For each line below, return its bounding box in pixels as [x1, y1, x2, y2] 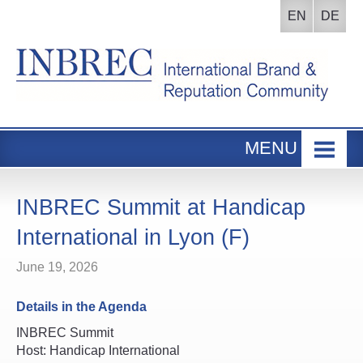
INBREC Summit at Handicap [16, 195, 305, 220]
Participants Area [32, 289, 155, 307]
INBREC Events [32, 177, 147, 195]
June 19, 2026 [16, 260, 98, 274]
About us [32, 215, 96, 233]
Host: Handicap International [16, 344, 180, 357]
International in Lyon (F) [16, 225, 250, 250]
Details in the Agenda [16, 300, 147, 314]
